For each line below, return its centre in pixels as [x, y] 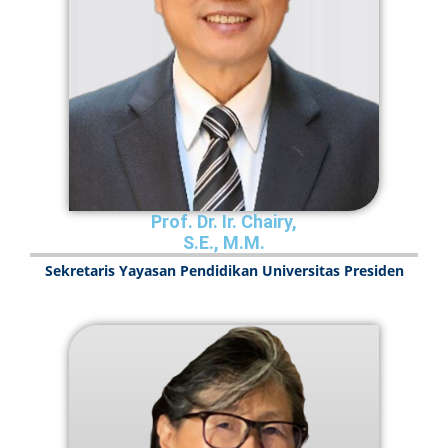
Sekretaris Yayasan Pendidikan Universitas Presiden [224, 271]
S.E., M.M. [224, 243]
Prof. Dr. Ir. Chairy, [224, 222]
